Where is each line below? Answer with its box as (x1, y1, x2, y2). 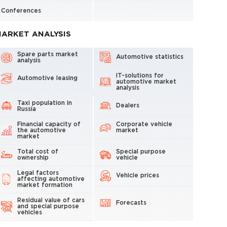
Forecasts (116, 200, 147, 206)
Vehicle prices (116, 172, 160, 178)
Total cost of (17, 148, 58, 155)
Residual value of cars (17, 197, 85, 203)
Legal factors (17, 170, 59, 176)
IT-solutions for (116, 72, 164, 79)
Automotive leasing (17, 75, 78, 81)
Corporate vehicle (116, 121, 173, 127)
